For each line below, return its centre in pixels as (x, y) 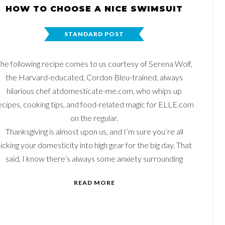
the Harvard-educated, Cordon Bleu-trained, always (94, 77)
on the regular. (94, 118)
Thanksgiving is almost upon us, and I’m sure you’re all (94, 131)
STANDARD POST (94, 34)
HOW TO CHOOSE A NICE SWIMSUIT (94, 9)
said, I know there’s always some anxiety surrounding (94, 158)
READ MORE (94, 183)
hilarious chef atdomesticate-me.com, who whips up (94, 91)
